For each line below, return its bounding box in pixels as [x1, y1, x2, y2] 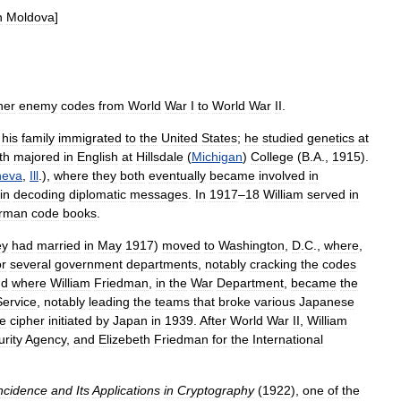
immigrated [58, 131, 122, 145]
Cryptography [177, 383, 254, 397]
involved [259, 168, 305, 183]
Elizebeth [98, 332, 150, 346]
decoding [13, 187, 65, 201]
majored [13, 149, 60, 164]
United [161, 131, 198, 145]
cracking [250, 257, 297, 271]
